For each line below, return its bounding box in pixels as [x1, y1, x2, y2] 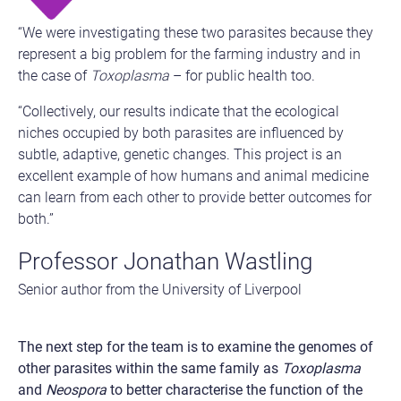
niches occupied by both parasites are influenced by [18, 124, 344, 142]
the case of [18, 67, 90, 85]
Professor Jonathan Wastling [18, 248, 312, 276]
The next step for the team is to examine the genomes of [18, 338, 373, 356]
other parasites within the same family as [18, 360, 282, 378]
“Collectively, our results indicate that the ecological [18, 103, 339, 121]
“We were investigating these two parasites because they [18, 24, 373, 42]
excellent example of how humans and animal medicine [18, 167, 369, 185]
